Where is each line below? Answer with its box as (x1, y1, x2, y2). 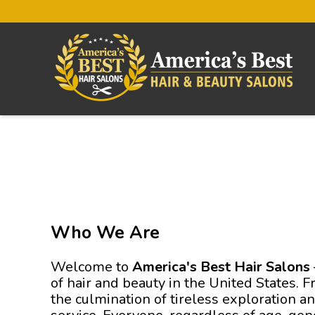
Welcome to (51, 257, 132, 276)
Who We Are (51, 220, 160, 245)
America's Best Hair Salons (132, 257, 310, 276)
